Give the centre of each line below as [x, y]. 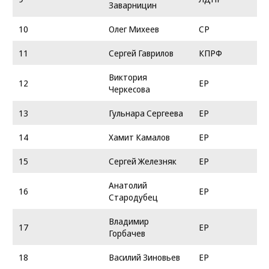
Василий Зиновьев [144, 257]
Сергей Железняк [143, 161]
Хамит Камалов [139, 137]
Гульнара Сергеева [146, 113]
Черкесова [129, 89]
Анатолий [128, 185]
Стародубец [133, 197]
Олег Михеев [134, 29]
